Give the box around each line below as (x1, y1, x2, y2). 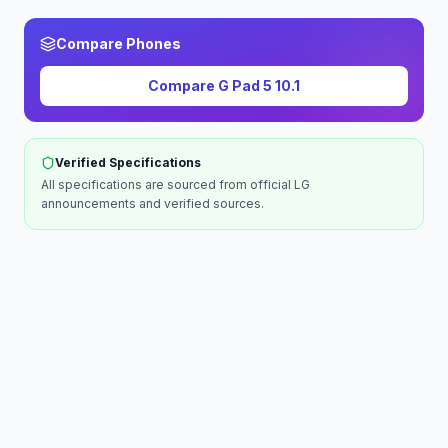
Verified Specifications (55, 155, 201, 170)
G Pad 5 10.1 (218, 77, 300, 94)
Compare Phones (56, 35, 181, 52)
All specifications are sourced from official (41, 177, 294, 192)
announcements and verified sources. (41, 196, 264, 211)
